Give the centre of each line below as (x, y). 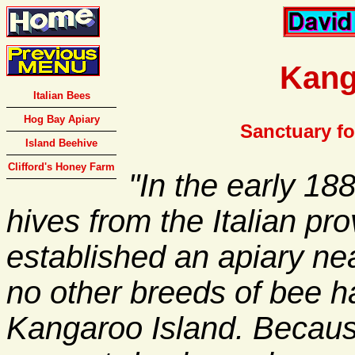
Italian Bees (61, 95)
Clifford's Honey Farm (61, 167)
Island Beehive (61, 143)
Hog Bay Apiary (61, 119)
